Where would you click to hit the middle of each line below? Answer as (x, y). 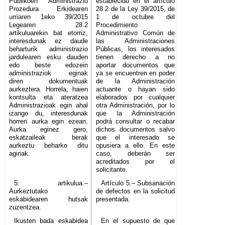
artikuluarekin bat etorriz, (49, 33)
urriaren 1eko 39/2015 (49, 17)
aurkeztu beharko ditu (49, 146)
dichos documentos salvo (136, 130)
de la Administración (136, 81)
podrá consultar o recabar (136, 122)
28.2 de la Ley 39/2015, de (136, 9)
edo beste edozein (49, 65)
